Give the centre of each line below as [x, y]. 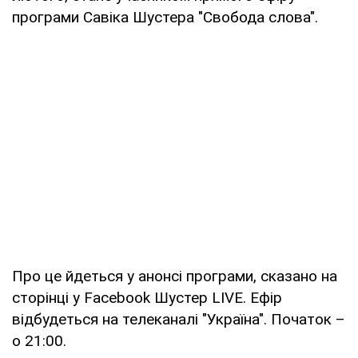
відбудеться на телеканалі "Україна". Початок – [179, 319]
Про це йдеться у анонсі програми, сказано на [175, 276]
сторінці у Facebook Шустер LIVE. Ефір [147, 297]
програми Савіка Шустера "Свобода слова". [165, 17]
